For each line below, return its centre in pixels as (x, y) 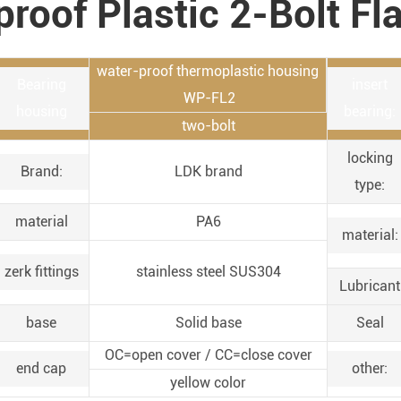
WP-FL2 (208, 98)
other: (370, 368)
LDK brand (208, 171)
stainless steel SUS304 (208, 272)
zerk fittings (41, 272)
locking (370, 158)
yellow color (208, 383)
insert (370, 85)
